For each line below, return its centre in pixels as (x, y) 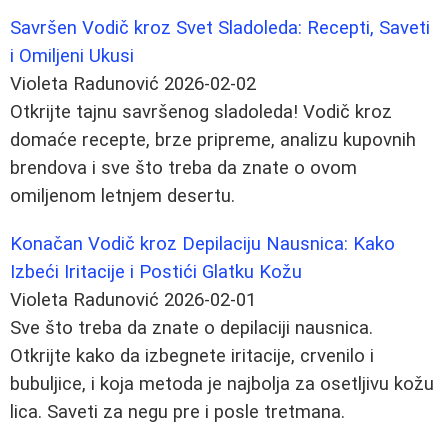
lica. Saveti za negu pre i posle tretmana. (177, 411)
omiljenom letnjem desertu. (122, 195)
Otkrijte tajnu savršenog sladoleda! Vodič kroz (201, 111)
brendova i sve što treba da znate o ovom (183, 167)
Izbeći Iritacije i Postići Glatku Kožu (156, 271)
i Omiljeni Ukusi (72, 55)
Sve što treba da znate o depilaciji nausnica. (191, 327)
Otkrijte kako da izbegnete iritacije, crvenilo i (192, 355)
